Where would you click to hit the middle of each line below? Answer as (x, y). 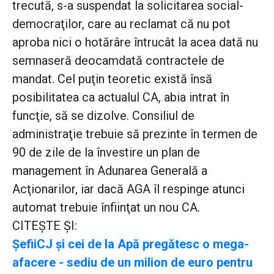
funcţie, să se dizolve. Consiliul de (103, 116)
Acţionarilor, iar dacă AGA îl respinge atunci (128, 189)
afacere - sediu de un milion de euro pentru (132, 263)
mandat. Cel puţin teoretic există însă (112, 79)
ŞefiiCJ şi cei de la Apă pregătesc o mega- (131, 244)
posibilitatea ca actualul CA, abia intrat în (121, 98)
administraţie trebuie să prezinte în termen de (135, 134)
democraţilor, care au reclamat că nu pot (121, 24)
